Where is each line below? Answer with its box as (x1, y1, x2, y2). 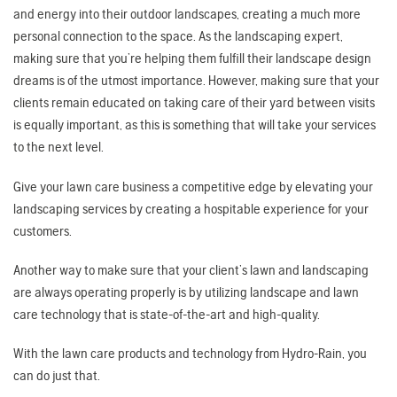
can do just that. (13, 366, 100, 384)
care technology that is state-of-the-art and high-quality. (13, 305, 320, 323)
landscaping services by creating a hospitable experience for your (13, 199, 369, 217)
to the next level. (13, 138, 106, 156)
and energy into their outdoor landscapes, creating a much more (13, 5, 361, 23)
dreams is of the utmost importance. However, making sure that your (13, 72, 379, 90)
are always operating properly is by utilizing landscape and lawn (13, 283, 359, 300)
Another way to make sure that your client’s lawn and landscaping (13, 261, 369, 278)
